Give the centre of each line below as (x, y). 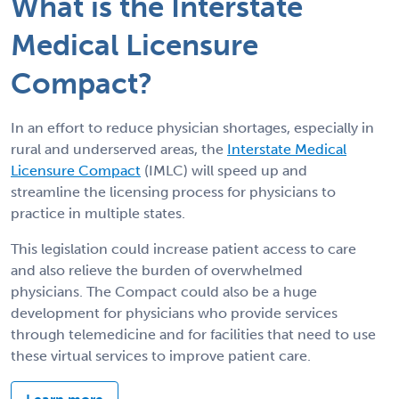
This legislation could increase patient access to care (183, 248)
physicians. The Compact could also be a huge (164, 291)
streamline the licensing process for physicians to (173, 191)
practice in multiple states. (98, 213)
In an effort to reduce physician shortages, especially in (192, 127)
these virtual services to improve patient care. (161, 355)
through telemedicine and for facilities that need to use (193, 334)
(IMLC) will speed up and (224, 170)
